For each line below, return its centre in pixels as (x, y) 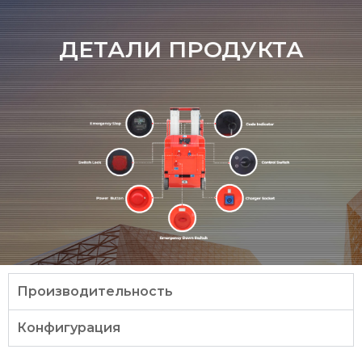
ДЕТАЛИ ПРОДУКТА (181, 49)
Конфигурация (69, 327)
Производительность (95, 291)
